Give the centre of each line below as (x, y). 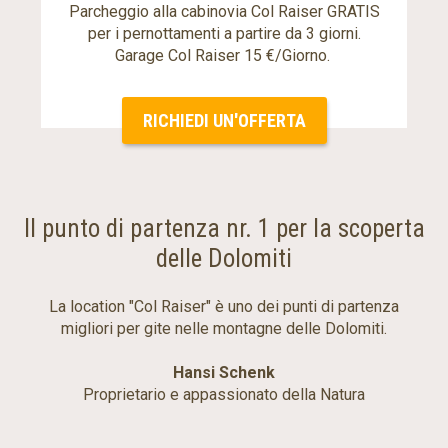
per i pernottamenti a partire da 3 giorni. (224, 34)
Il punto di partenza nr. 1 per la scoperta (224, 228)
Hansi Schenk (224, 372)
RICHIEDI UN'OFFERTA (224, 121)
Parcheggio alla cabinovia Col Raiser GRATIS (224, 12)
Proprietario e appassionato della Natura (224, 394)
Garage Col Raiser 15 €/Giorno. (224, 56)
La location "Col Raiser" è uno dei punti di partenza (224, 306)
